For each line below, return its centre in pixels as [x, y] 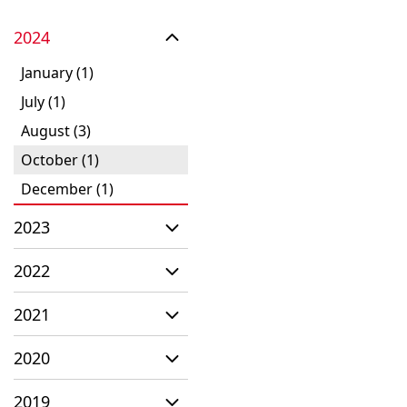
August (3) [56, 131]
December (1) [67, 189]
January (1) [57, 73]
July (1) [43, 102]
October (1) [60, 160]
